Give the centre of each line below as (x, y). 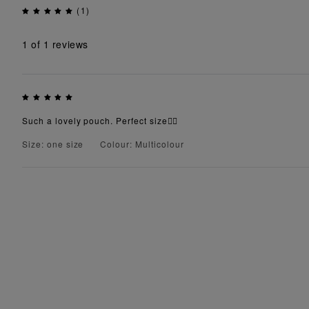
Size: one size (53, 143)
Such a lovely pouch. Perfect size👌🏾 (100, 120)
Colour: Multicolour (142, 143)
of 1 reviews (58, 44)
